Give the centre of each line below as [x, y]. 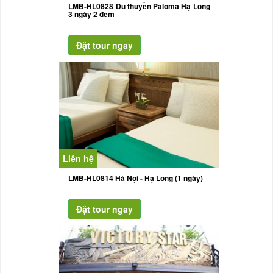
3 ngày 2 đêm [92, 14]
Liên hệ [79, 159]
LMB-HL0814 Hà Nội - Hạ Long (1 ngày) [136, 178]
